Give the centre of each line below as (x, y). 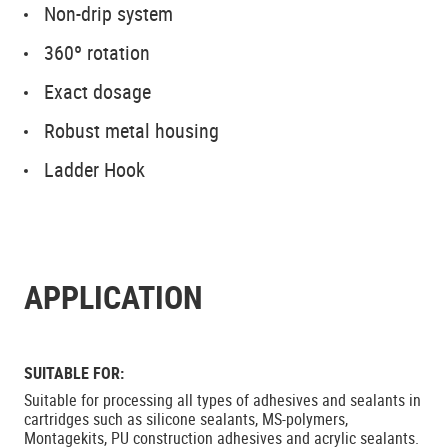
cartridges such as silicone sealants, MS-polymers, (186, 419)
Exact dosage (97, 91)
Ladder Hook (94, 169)
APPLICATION (113, 296)
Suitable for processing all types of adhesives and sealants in (222, 400)
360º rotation (97, 52)
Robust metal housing (131, 130)
